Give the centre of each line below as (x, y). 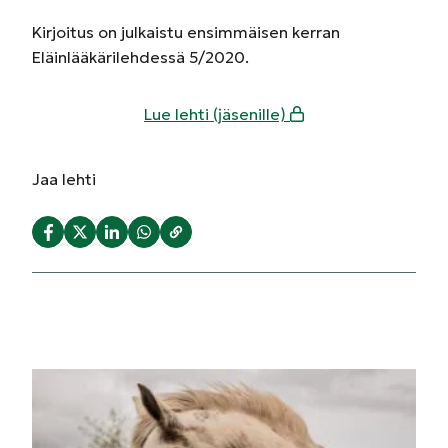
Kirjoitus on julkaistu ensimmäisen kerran (186, 31)
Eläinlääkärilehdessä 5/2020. (140, 56)
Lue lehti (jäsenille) (217, 113)
